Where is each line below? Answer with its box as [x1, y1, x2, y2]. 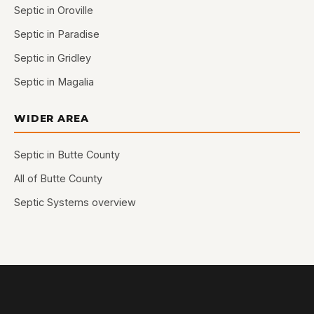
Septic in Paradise [14, 28, 100, 40]
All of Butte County [14, 172, 102, 184]
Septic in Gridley [14, 52, 91, 64]
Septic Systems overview [14, 196, 136, 208]
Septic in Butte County [14, 149, 120, 161]
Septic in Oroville [14, 4, 93, 16]
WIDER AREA [14, 112, 89, 125]
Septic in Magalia [14, 76, 94, 88]
